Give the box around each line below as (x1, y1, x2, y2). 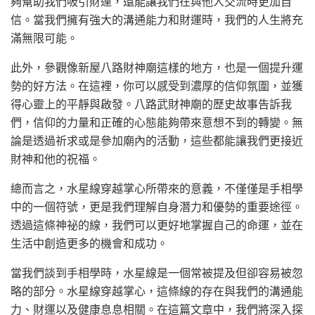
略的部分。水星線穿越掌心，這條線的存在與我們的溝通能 (11, 284, 303, 299)
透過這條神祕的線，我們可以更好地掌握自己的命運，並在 (11, 218, 303, 233)
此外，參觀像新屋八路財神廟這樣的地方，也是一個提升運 (11, 60, 303, 75)
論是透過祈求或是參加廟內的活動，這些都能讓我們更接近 (11, 134, 303, 148)
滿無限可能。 (11, 31, 78, 46)
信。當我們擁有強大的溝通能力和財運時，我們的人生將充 (11, 13, 303, 27)
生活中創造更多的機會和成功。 (11, 236, 168, 251)
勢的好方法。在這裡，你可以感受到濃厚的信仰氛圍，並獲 (11, 79, 303, 94)
